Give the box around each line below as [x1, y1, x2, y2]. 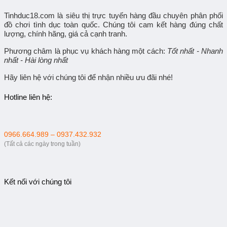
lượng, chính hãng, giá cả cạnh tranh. [4, 29, 127, 38]
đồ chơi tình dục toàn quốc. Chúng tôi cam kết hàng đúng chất [4, 20, 223, 29]
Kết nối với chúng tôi [4, 177, 71, 186]
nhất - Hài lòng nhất [4, 55, 68, 64]
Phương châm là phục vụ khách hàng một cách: [4, 46, 167, 55]
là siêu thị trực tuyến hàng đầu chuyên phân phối [55, 11, 223, 20]
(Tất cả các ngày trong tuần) [4, 141, 81, 147]
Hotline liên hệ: [4, 93, 52, 102]
